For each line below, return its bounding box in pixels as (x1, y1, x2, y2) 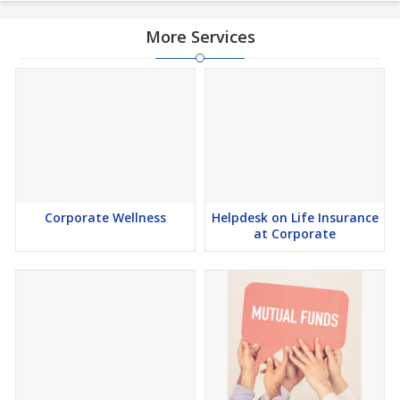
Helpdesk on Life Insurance (211, 209, 379, 226)
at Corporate (254, 225, 336, 242)
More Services (145, 26, 255, 47)
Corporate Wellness (45, 209, 166, 226)
